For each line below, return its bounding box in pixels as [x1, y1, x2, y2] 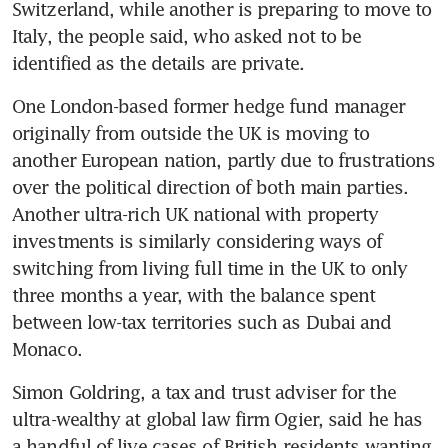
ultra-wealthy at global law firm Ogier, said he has [12, 407, 423, 430]
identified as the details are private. [12, 51, 304, 74]
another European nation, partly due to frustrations [12, 148, 436, 171]
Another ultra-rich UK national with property [12, 202, 379, 225]
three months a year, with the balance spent [12, 283, 376, 306]
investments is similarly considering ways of [12, 229, 383, 252]
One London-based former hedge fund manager [12, 94, 406, 117]
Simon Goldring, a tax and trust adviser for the [12, 380, 396, 403]
